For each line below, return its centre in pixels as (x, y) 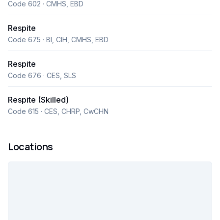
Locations (30, 147)
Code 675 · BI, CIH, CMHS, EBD (58, 40)
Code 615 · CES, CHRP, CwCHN (58, 111)
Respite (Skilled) (38, 100)
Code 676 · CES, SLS (42, 75)
